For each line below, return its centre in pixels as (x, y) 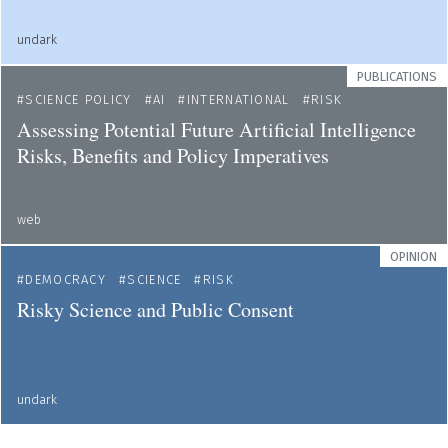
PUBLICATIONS (397, 76)
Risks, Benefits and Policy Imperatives (173, 155)
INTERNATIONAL (238, 99)
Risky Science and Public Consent (155, 309)
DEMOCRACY (66, 279)
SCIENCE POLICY (78, 99)
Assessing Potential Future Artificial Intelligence (216, 129)
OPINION (413, 256)
